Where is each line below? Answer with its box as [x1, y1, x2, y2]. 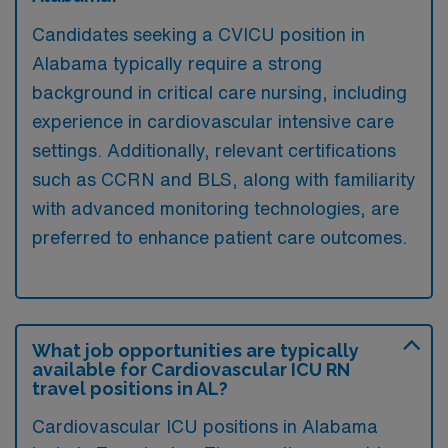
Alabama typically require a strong [32, 53, 322, 72]
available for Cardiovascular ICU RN [32, 358, 350, 380]
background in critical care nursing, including [32, 82, 407, 101]
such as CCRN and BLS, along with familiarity [32, 169, 416, 188]
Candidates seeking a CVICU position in [32, 24, 365, 43]
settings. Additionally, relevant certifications [32, 140, 396, 159]
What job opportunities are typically [32, 339, 359, 361]
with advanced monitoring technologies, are [32, 198, 399, 217]
